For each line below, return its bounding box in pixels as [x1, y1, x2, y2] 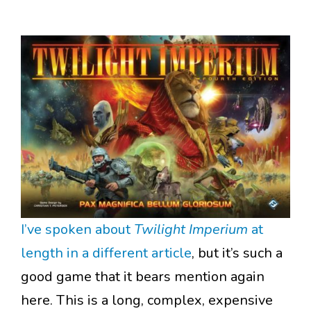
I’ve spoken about [21, 220, 134, 239]
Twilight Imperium [134, 220, 251, 239]
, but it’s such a [192, 244, 283, 263]
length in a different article [21, 244, 192, 263]
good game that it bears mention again [21, 267, 264, 287]
